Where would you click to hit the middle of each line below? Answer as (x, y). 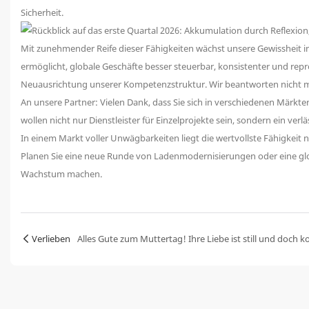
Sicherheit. (42, 12)
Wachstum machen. (61, 173)
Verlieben (51, 238)
